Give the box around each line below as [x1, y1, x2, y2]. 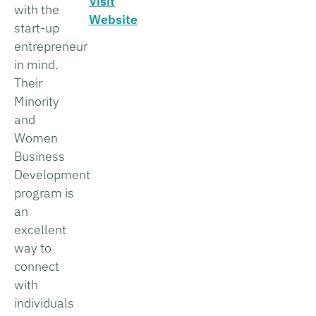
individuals [14, 294, 74, 311]
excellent [14, 221, 66, 238]
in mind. [14, 56, 59, 73]
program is [14, 184, 74, 201]
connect [14, 257, 59, 274]
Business [14, 147, 65, 164]
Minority [14, 92, 59, 109]
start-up [14, 19, 59, 36]
